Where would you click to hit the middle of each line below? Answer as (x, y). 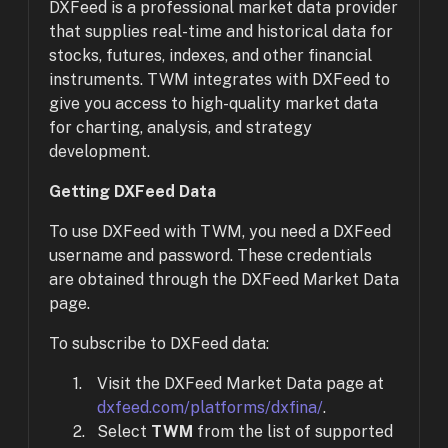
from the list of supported (293, 431)
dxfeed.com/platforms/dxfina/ (210, 407)
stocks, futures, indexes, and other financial (210, 55)
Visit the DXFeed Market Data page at (240, 383)
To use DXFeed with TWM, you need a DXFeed (220, 231)
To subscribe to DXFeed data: (159, 343)
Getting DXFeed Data (132, 191)
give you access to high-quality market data (213, 103)
